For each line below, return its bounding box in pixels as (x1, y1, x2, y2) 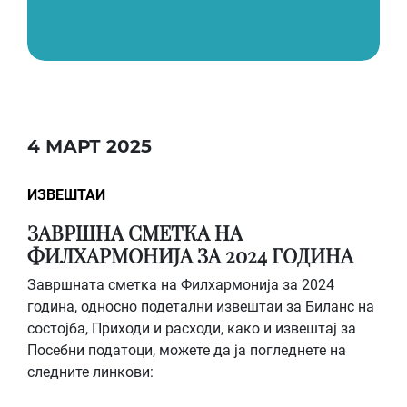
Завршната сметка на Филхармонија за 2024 (27, 276, 334, 293)
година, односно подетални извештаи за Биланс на (27, 298, 374, 315)
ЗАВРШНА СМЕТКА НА (27, 220, 243, 245)
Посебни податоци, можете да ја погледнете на (27, 342, 346, 359)
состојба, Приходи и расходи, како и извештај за (27, 320, 356, 337)
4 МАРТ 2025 (27, 135, 152, 157)
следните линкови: (27, 363, 154, 381)
